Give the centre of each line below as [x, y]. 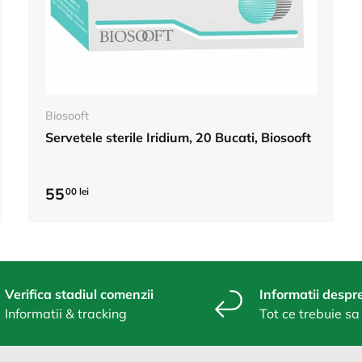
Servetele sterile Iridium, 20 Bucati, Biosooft [178, 137]
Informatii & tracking [66, 313]
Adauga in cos [181, 79]
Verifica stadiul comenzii [79, 294]
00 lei [77, 192]
